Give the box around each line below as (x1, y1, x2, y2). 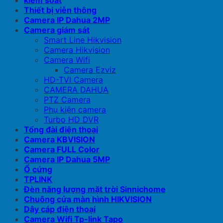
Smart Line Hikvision (44, 35, 121, 45)
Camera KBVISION (24, 134, 95, 145)
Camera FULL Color (24, 144, 100, 155)
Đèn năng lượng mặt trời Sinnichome (24, 184, 166, 195)
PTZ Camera (44, 95, 91, 105)
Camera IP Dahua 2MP (24, 15, 110, 25)
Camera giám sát (24, 25, 90, 35)
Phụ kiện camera (44, 105, 106, 115)
